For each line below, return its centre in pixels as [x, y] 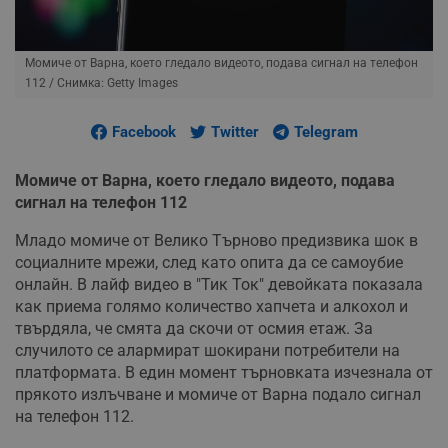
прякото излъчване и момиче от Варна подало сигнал [218, 394]
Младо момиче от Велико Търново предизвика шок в [216, 240]
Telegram [325, 131]
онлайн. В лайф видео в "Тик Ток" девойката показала [219, 284]
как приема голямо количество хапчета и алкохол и [211, 306]
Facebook [143, 131]
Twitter [234, 131]
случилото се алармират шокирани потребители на [207, 350]
